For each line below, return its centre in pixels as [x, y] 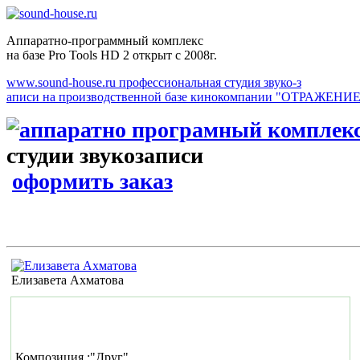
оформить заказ [92, 181]
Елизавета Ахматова [67, 280]
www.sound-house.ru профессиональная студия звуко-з [154, 82]
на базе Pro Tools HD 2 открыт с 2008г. [112, 55]
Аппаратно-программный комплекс [105, 41]
